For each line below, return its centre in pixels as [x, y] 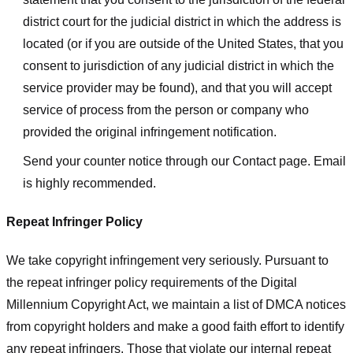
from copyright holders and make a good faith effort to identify [175, 326]
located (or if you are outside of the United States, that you [183, 43]
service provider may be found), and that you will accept [177, 87]
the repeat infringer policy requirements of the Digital [152, 282]
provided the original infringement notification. [149, 132]
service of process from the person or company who [165, 110]
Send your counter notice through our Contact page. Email [184, 162]
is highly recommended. [89, 184]
